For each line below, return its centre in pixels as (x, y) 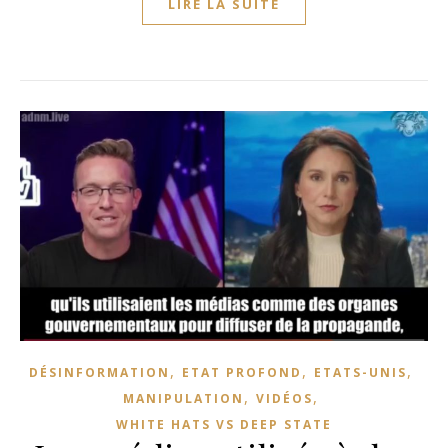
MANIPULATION (183, 398)
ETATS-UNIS (360, 372)
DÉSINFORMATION (99, 372)
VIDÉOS (284, 398)
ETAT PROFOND (242, 372)
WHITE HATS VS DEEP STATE (224, 424)
